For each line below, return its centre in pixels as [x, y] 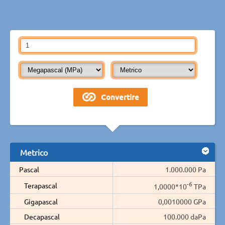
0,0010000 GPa [182, 201]
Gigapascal [41, 201]
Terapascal [41, 185]
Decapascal [42, 216]
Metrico [34, 152]
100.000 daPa [185, 216]
